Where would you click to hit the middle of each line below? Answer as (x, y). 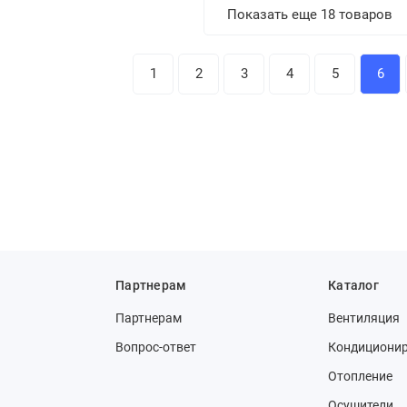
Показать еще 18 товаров (310, 15)
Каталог (353, 285)
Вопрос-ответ (156, 347)
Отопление (360, 376)
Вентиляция (364, 318)
